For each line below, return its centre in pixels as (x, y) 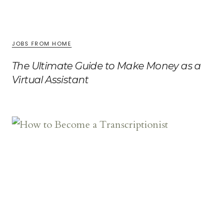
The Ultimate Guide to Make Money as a (107, 66)
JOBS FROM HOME (42, 43)
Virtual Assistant (50, 80)
